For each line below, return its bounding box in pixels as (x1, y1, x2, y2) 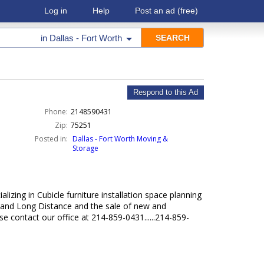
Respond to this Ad (133, 88, 198, 97)
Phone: (44, 107, 68, 117)
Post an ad (135, 6, 175, 15)
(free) (175, 6, 198, 15)
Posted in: (34, 134, 68, 144)
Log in (44, 6, 67, 15)
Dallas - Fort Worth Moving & (72, 134, 168, 144)
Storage (72, 143, 98, 153)
